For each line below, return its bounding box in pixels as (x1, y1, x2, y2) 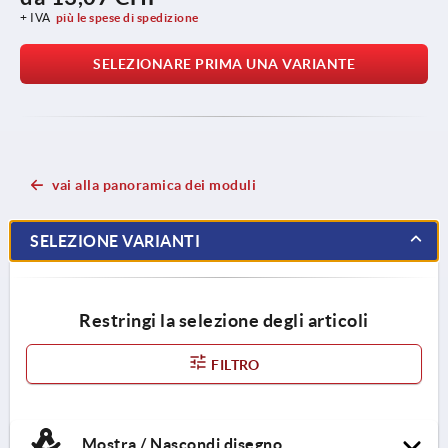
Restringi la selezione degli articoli (79, 309, 369, 331)
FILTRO (208, 356, 260, 373)
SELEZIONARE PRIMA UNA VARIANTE (93, 55, 355, 72)
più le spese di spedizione (55, 10, 199, 24)
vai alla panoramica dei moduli (52, 176, 256, 193)
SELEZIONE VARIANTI (30, 231, 200, 250)
